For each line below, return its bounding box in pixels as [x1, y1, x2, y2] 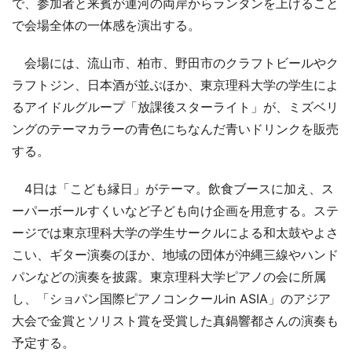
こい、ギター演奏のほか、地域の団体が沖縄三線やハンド [12, 246, 339, 262]
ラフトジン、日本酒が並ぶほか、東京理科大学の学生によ [12, 76, 339, 93]
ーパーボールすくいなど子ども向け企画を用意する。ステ [12, 202, 339, 218]
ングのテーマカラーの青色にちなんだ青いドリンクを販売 [12, 120, 339, 137]
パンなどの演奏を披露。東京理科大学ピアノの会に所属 [12, 268, 326, 284]
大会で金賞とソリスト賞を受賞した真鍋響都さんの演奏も [12, 312, 339, 328]
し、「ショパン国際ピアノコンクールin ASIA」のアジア [12, 290, 331, 306]
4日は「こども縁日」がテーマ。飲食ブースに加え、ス [12, 180, 334, 196]
